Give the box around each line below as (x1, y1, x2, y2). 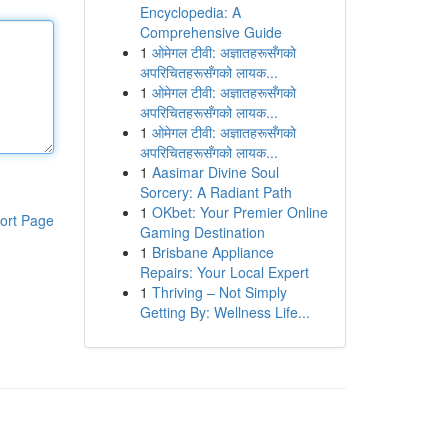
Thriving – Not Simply (151, 282, 287, 302)
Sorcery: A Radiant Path (139, 182, 292, 202)
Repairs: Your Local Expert (139, 262, 309, 282)
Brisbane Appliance (151, 242, 274, 262)
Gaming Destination (139, 222, 265, 242)
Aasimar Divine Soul (151, 162, 279, 182)
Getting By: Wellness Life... (139, 302, 310, 322)
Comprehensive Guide (139, 22, 282, 42)
